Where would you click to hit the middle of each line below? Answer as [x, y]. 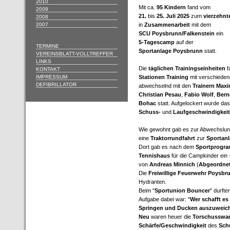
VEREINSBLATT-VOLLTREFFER [74, 54]
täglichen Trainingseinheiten [187, 68]
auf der [184, 42]
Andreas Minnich [173, 164]
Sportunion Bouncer [182, 190]
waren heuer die [171, 217]
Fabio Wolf [198, 94]
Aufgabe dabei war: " [164, 199]
